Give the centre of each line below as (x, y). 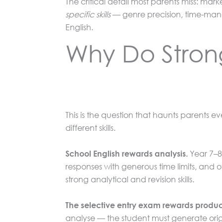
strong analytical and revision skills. (130, 179)
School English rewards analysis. (127, 153)
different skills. (90, 127)
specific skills (88, 14)
